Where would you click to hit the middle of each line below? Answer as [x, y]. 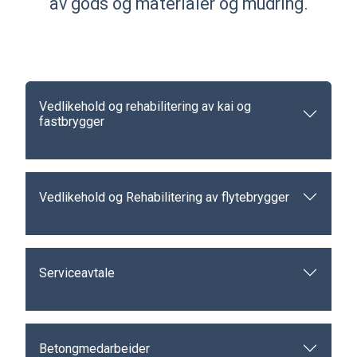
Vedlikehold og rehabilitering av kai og [145, 106]
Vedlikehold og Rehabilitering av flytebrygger [164, 197]
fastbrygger [72, 122]
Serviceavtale [77, 273]
